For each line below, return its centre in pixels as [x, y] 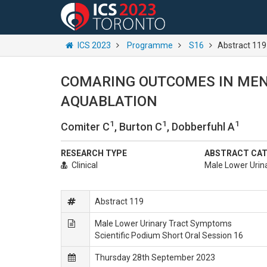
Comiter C [85, 127]
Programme [150, 45]
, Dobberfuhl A [201, 127]
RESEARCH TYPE [94, 153]
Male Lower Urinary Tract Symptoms [163, 223]
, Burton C [138, 127]
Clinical [85, 165]
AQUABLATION [109, 101]
